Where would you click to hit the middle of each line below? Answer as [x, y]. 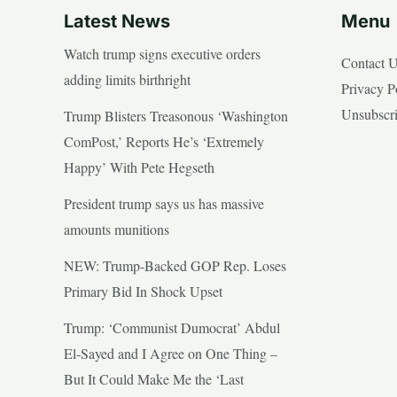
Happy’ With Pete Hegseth [139, 167]
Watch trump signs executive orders [162, 54]
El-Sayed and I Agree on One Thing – [171, 354]
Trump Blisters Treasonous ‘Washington [176, 116]
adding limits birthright [127, 80]
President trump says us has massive [164, 204]
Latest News [117, 22]
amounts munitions [117, 230]
